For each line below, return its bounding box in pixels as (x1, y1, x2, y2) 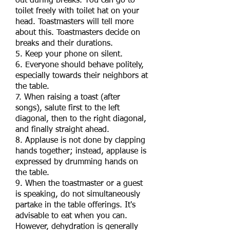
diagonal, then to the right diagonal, (15, 115, 146, 123)
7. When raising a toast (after (15, 93, 120, 102)
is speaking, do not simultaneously (15, 190, 140, 199)
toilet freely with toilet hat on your (15, 7, 139, 15)
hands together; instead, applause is (15, 147, 146, 156)
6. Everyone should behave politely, (15, 61, 144, 69)
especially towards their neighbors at (15, 72, 148, 80)
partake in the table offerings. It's (15, 201, 136, 209)
